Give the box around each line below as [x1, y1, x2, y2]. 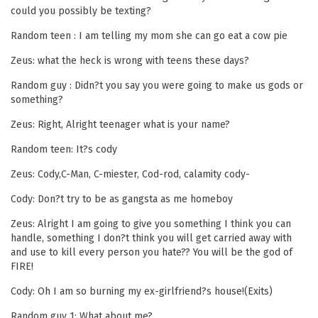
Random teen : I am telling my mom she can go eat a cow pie [11, 30, 287, 42]
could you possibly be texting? [11, 5, 151, 17]
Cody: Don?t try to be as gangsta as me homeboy [11, 193, 233, 205]
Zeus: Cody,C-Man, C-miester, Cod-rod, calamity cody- [11, 168, 250, 180]
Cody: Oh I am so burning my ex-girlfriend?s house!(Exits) [11, 285, 273, 297]
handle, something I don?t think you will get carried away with [11, 232, 292, 244]
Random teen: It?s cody [11, 143, 117, 155]
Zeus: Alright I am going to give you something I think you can [11, 218, 291, 230]
